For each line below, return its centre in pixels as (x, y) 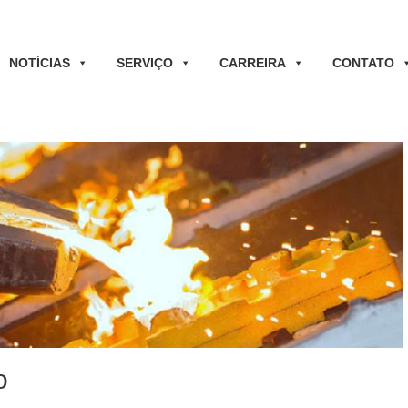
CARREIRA (252, 63)
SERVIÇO (144, 63)
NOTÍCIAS (39, 63)
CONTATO (363, 63)
